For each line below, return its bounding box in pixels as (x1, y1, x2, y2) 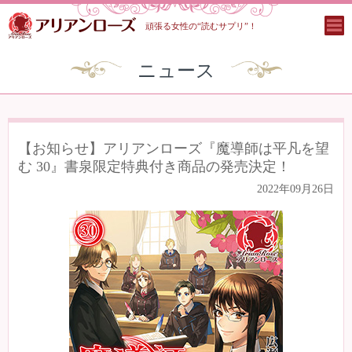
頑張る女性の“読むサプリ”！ (145, 21, 257, 31)
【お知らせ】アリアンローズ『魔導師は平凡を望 (18, 141, 329, 156)
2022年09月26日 (257, 183, 334, 195)
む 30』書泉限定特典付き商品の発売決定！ (18, 159, 291, 174)
